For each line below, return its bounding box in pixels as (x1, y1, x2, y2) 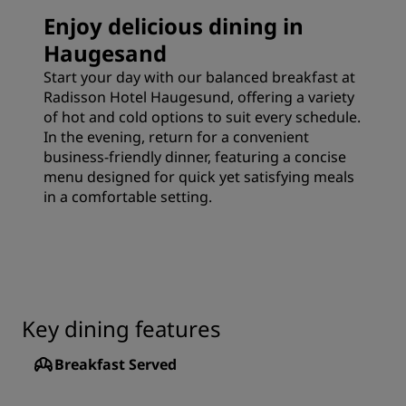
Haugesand (43, 38, 167, 69)
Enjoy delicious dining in (43, 11, 304, 42)
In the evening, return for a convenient (43, 127, 309, 148)
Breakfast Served (54, 354, 177, 375)
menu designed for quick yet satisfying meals (43, 167, 354, 188)
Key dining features (22, 314, 221, 344)
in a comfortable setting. (43, 187, 212, 208)
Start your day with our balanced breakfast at (43, 67, 355, 88)
